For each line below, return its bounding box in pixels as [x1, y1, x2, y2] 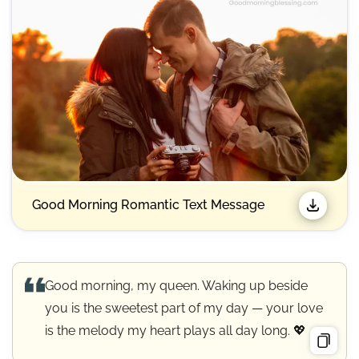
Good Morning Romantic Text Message [32, 197, 264, 213]
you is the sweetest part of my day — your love [45, 300, 323, 316]
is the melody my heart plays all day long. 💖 [45, 322, 306, 338]
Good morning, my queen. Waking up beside [45, 277, 308, 293]
